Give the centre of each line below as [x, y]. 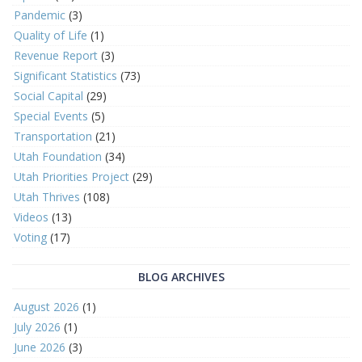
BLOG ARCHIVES [181, 277]
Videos [31, 217]
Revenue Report [56, 55]
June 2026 [40, 347]
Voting [30, 237]
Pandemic [40, 15]
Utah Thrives [47, 197]
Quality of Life [51, 35]
